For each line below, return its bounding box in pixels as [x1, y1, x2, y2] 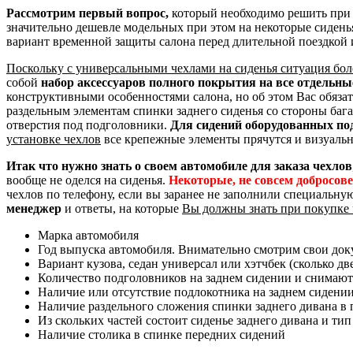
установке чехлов [6, 132, 101, 146]
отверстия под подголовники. [6, 117, 170, 132]
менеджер [6, 201, 61, 215]
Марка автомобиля [38, 228, 139, 242]
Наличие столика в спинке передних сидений [38, 327, 285, 341]
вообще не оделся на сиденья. [6, 173, 169, 187]
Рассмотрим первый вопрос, [6, 6, 169, 20]
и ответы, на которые [61, 201, 182, 215]
